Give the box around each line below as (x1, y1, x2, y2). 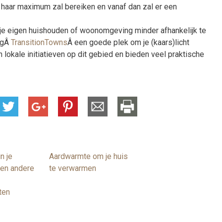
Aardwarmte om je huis (49, 152, 128, 162)
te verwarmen (49, 164, 96, 173)
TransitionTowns (11, 38, 67, 48)
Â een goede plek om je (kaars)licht (67, 38, 189, 48)
